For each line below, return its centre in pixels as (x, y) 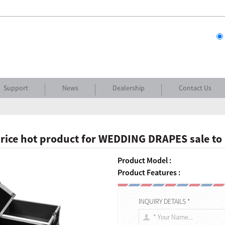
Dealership (129, 88)
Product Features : (149, 172)
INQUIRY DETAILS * (165, 201)
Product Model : (144, 160)
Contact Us (195, 88)
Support (16, 88)
